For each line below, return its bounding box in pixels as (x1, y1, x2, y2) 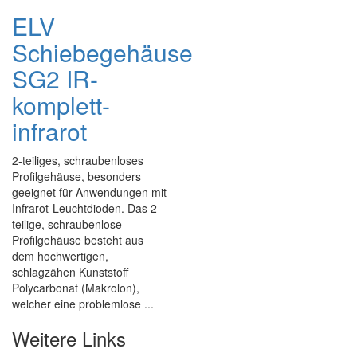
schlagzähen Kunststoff (12, 264, 128, 280)
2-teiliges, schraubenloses (12, 152, 143, 168)
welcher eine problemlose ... (12, 296, 154, 312)
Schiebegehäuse (12, 35, 193, 69)
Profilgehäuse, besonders (12, 168, 141, 184)
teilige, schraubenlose (12, 216, 122, 232)
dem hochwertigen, (12, 248, 108, 264)
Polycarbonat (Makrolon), (12, 280, 139, 296)
